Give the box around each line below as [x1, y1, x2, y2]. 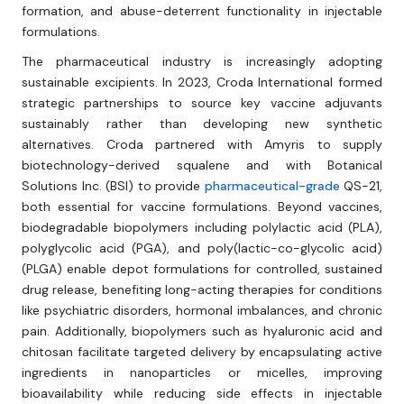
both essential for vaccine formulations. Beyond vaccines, [22, 198, 382, 216]
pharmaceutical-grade [204, 178, 340, 195]
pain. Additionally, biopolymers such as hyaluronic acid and [22, 323, 382, 340]
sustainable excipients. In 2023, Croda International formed [22, 74, 382, 91]
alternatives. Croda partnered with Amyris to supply [22, 136, 382, 153]
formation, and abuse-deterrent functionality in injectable [22, 3, 382, 20]
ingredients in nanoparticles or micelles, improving [22, 364, 382, 381]
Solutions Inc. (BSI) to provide [22, 178, 205, 195]
